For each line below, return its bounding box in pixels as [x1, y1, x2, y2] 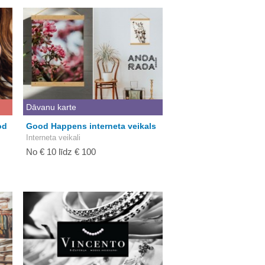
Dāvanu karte [26, 102, 76, 112]
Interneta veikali [26, 133, 80, 142]
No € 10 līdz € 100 [26, 147, 96, 157]
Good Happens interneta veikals [26, 121, 156, 131]
